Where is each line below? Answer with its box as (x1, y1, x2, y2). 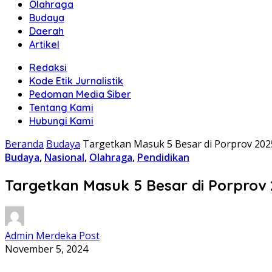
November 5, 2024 (5, 242, 88, 256)
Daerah (29, 25, 64, 37)
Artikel (29, 38, 59, 50)
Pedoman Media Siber (29, 88, 131, 100)
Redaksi (29, 61, 67, 73)
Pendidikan (137, 151, 189, 164)
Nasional (44, 151, 84, 164)
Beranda (5, 137, 44, 151)
